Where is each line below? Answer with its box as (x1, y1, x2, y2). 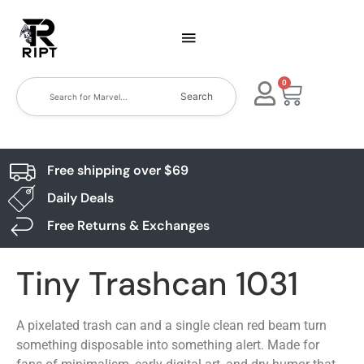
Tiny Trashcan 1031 (16, 262, 298, 305)
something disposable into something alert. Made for (16, 337, 319, 353)
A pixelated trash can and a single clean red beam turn (16, 318, 327, 333)
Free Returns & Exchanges (46, 217, 210, 234)
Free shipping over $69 (46, 162, 188, 179)
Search (180, 90, 214, 102)
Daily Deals (46, 189, 114, 206)
